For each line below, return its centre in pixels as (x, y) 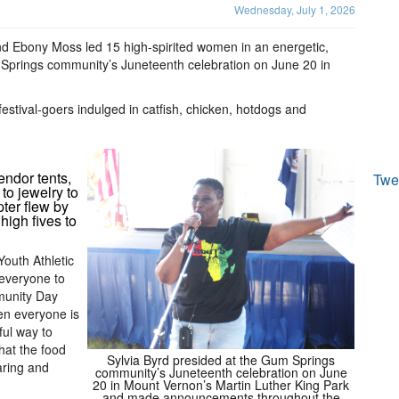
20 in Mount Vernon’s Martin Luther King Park (221, 385)
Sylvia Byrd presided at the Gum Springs (221, 360)
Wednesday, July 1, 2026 (295, 9)
